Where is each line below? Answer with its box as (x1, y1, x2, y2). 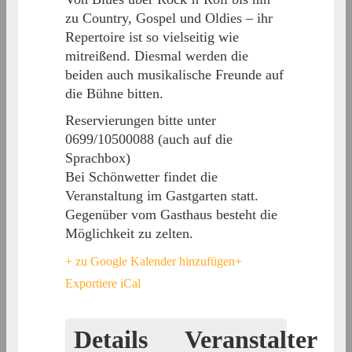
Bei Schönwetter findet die (65, 169, 218, 185)
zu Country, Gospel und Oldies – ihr (65, 10, 273, 27)
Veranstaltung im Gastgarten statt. (65, 188, 258, 204)
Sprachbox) (65, 150, 130, 167)
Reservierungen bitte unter (65, 112, 216, 129)
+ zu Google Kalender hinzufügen (65, 255, 235, 269)
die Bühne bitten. (65, 86, 163, 102)
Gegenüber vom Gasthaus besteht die (65, 207, 277, 223)
